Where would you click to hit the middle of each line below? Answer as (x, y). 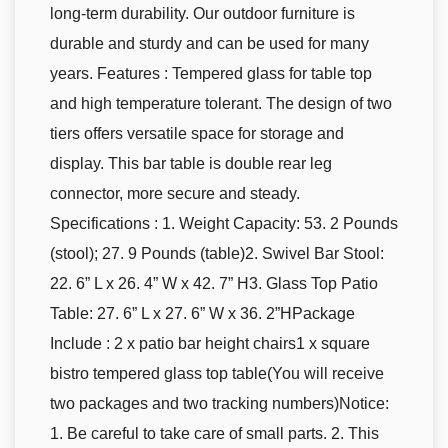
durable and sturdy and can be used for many (209, 44)
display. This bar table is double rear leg (191, 164)
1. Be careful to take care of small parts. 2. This (214, 434)
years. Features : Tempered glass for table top (211, 74)
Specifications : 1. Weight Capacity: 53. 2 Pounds (224, 224)
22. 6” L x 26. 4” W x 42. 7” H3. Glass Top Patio (214, 284)
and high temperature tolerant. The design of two (221, 104)
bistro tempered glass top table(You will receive (217, 374)
